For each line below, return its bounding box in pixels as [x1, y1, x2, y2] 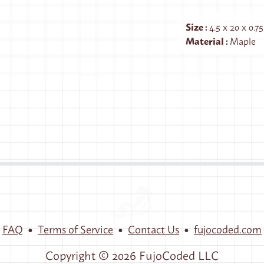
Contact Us [128, 220, 179, 237]
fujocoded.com [194, 220, 262, 237]
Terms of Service [38, 220, 113, 237]
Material [186, 33, 226, 48]
